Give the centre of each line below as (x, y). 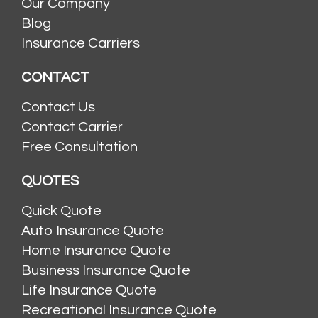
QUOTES (50, 181)
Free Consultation (79, 147)
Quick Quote (61, 210)
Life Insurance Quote (89, 290)
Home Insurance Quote (96, 250)
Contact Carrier (72, 127)
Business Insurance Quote (106, 270)
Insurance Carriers (81, 43)
